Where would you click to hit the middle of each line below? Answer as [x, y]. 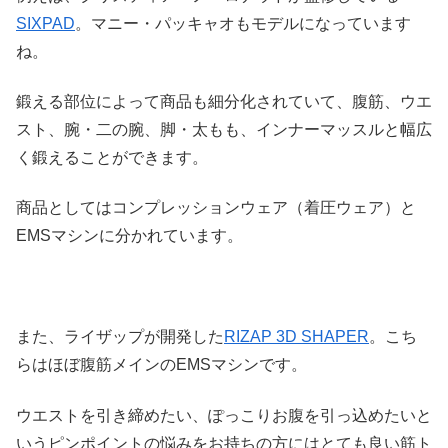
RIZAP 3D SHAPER [296, 337]
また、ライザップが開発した [120, 337]
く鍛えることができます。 [112, 158]
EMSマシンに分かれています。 [129, 236]
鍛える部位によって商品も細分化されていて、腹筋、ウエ [224, 102]
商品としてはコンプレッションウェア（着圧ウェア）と [216, 208]
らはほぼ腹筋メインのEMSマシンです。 [161, 365]
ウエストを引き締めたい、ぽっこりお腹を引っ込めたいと [224, 415]
